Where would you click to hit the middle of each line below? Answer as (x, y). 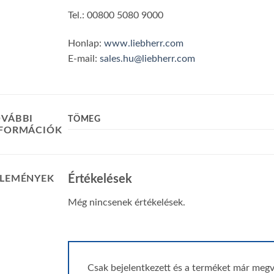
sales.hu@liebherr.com (148, 58)
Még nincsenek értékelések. (127, 202)
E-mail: (84, 58)
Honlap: (86, 43)
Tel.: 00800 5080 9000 (116, 16)
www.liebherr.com (144, 43)
